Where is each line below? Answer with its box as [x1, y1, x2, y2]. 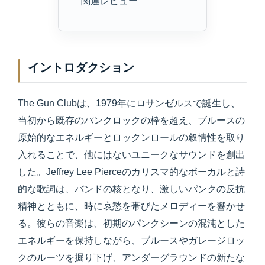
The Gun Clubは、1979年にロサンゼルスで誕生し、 [18, 98, 240, 109]
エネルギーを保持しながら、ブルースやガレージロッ [18, 235, 245, 246]
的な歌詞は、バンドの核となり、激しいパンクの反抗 [18, 184, 245, 195]
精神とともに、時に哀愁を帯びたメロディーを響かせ [18, 201, 245, 212]
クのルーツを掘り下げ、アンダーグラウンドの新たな [18, 253, 245, 263]
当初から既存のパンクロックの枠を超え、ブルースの [18, 115, 245, 126]
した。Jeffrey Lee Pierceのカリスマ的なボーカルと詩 [18, 167, 245, 177]
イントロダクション [28, 61, 135, 75]
